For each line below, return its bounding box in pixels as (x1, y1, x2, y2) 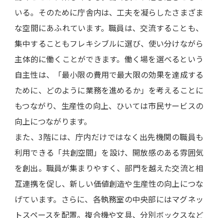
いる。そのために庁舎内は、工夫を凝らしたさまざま (15, 6, 203, 18)
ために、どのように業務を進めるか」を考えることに (15, 84, 203, 96)
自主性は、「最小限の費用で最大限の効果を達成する (15, 69, 203, 81)
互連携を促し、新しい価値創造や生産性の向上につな (15, 178, 203, 190)
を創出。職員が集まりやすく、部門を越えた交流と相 (15, 162, 203, 174)
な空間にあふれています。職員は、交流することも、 (15, 22, 203, 34)
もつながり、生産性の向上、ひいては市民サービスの (15, 100, 203, 112)
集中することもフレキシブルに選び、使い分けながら (15, 37, 203, 50)
